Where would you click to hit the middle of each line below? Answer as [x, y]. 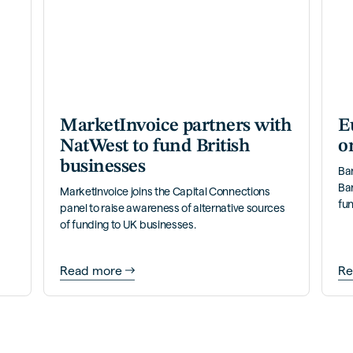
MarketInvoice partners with [176, 126]
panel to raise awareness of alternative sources [173, 208]
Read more [91, 270]
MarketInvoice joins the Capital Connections [165, 191]
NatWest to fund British [155, 146]
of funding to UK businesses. [128, 224]
